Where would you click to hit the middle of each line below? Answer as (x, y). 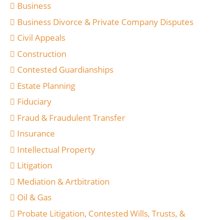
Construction (41, 54)
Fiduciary (34, 102)
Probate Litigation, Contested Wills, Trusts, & (101, 213)
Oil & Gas (34, 197)
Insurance (36, 134)
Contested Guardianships (65, 70)
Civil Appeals (41, 38)
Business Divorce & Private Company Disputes (105, 22)
